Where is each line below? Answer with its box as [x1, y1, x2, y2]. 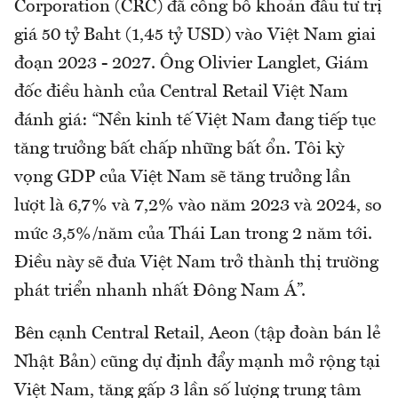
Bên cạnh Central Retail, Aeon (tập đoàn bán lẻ [14, 325, 380, 344]
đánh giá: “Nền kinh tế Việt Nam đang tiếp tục [14, 112, 376, 131]
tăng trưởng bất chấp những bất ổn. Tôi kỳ [14, 140, 344, 159]
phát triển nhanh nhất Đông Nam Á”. [14, 283, 306, 301]
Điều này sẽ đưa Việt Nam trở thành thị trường [14, 254, 378, 273]
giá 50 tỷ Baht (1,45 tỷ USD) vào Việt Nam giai [14, 27, 376, 45]
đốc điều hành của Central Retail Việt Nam [14, 84, 348, 102]
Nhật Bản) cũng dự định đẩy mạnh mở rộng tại [14, 354, 380, 372]
